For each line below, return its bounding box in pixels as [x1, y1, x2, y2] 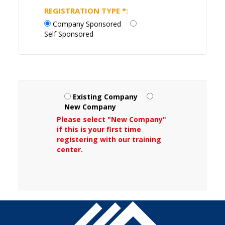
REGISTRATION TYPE [44, 6, 123, 16]
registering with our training [57, 135, 162, 145]
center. [57, 145, 83, 155]
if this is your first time [57, 125, 142, 135]
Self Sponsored [44, 29, 94, 39]
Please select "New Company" [57, 115, 167, 125]
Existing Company [73, 92, 138, 102]
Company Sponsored [53, 19, 122, 29]
